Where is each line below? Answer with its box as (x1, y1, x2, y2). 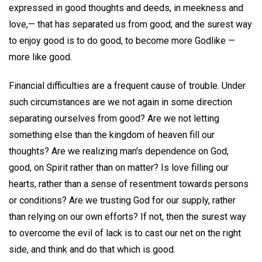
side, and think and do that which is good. (9, 243, 175, 255)
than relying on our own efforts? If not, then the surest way (9, 211, 246, 222)
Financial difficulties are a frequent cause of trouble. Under (9, 80, 246, 91)
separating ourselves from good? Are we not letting (9, 112, 219, 124)
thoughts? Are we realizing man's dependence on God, (9, 145, 229, 157)
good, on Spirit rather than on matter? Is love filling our (9, 161, 229, 173)
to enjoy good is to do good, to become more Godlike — (9, 35, 235, 47)
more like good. (9, 51, 72, 63)
